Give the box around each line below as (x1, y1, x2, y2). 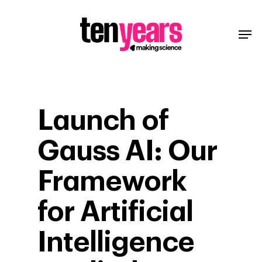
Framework (37, 168, 187, 196)
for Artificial (37, 198, 194, 226)
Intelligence (37, 229, 195, 257)
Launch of (37, 107, 169, 135)
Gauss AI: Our (37, 137, 218, 166)
